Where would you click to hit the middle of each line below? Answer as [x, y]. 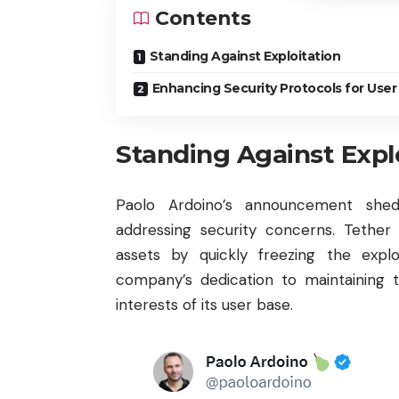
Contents [203, 18]
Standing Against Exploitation [244, 56]
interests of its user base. [204, 305]
